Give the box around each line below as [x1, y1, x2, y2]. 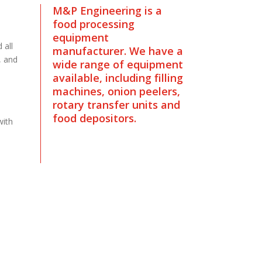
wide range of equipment [52, 57, 183, 71]
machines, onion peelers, [52, 84, 180, 98]
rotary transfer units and [52, 97, 180, 112]
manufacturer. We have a [52, 43, 183, 58]
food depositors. [52, 111, 136, 125]
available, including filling [52, 70, 183, 85]
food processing [52, 16, 135, 31]
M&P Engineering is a [52, 3, 162, 18]
